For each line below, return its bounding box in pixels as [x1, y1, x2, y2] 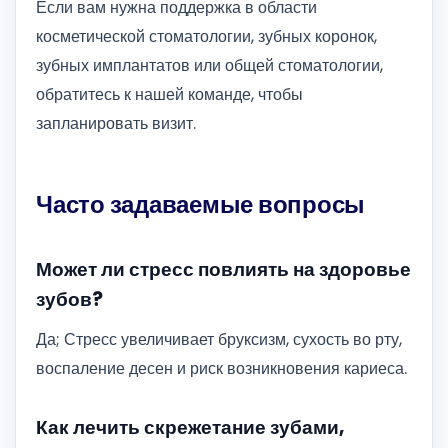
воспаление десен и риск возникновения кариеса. [36, 356, 407, 380]
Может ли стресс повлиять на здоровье [36, 256, 411, 284]
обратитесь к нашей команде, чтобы [36, 83, 303, 107]
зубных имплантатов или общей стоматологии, [36, 54, 383, 78]
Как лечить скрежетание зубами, [36, 414, 345, 442]
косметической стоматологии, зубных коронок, [36, 25, 377, 49]
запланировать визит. [36, 112, 196, 136]
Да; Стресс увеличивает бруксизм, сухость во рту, [36, 327, 402, 351]
